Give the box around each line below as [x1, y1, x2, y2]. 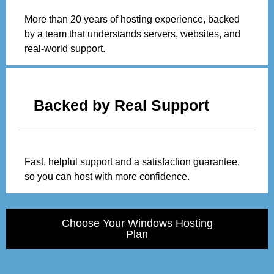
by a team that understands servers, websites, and [24, 29, 240, 40]
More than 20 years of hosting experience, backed [24, 14, 240, 25]
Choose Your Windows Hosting [61, 217, 213, 230]
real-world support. [24, 43, 105, 54]
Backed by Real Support [34, 97, 209, 114]
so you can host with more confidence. [24, 171, 190, 182]
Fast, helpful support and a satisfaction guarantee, [24, 157, 240, 168]
